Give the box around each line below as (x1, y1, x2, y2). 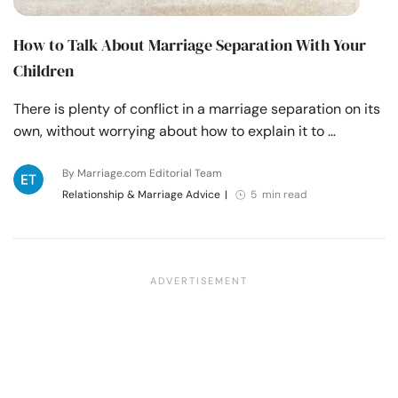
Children (13, 59, 74, 82)
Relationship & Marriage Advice (61, 187, 220, 202)
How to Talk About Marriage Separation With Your (13, 33, 366, 56)
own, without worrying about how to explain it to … (13, 121, 336, 140)
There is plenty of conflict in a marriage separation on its (13, 99, 380, 118)
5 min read (250, 187, 307, 202)
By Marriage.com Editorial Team (61, 165, 222, 180)
